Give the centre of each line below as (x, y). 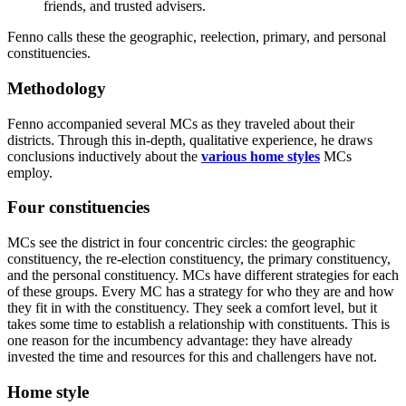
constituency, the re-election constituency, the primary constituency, (199, 259)
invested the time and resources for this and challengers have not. (192, 357)
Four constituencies (78, 208)
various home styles (261, 156)
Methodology (57, 88)
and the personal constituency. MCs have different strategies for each (203, 275)
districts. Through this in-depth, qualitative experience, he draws (190, 140)
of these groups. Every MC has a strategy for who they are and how (201, 292)
